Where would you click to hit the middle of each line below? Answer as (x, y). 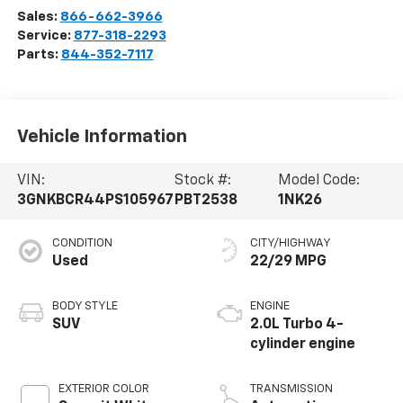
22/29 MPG (288, 262)
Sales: (38, 17)
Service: (45, 36)
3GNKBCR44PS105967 (95, 201)
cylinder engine (303, 345)
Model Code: (318, 181)
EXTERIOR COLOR (103, 390)
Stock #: (202, 181)
